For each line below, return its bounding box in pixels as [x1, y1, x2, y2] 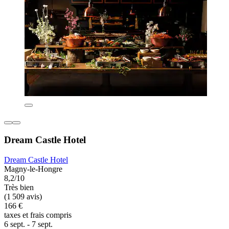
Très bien [4, 182, 34, 192]
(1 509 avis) [4, 192, 42, 201]
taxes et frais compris [4, 210, 72, 219]
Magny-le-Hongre [4, 164, 62, 173]
